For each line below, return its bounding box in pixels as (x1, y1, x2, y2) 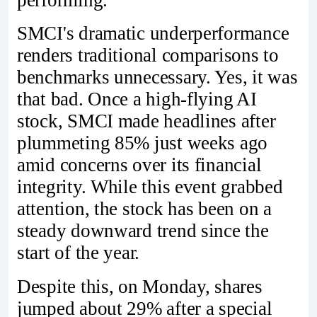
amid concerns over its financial (17, 154, 262, 176)
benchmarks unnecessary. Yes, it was (17, 67, 298, 88)
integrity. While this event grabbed (17, 176, 283, 198)
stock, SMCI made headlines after (17, 110, 276, 132)
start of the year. (17, 242, 140, 264)
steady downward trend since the (17, 220, 269, 242)
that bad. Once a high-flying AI (17, 88, 257, 110)
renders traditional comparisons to (17, 45, 279, 67)
